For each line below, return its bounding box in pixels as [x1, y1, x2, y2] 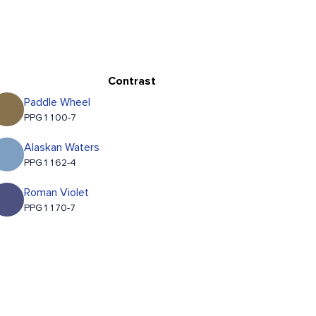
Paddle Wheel [24, 97, 91, 109]
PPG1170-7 [24, 203, 76, 214]
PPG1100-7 [24, 113, 77, 123]
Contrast [107, 75, 156, 87]
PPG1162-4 [24, 158, 77, 169]
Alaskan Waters [24, 142, 100, 154]
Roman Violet [24, 187, 90, 199]
